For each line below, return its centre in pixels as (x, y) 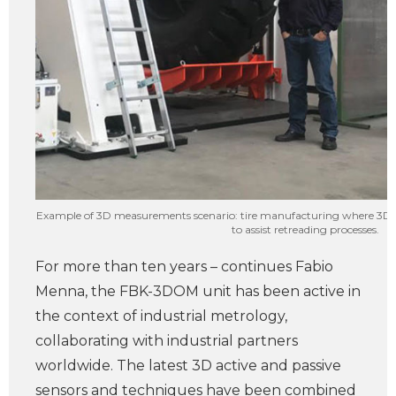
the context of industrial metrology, (161, 316)
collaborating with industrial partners (167, 341)
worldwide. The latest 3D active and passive (188, 366)
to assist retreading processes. (305, 229)
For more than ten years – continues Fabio (184, 267)
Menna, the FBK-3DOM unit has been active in (198, 291)
